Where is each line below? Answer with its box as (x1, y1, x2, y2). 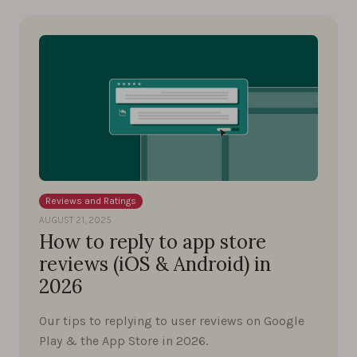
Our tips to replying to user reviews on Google (39, 312, 304, 328)
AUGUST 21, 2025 (39, 214, 112, 226)
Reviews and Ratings (45, 194, 136, 206)
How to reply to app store (39, 229, 266, 254)
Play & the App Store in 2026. (39, 332, 208, 348)
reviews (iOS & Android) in (39, 251, 271, 277)
